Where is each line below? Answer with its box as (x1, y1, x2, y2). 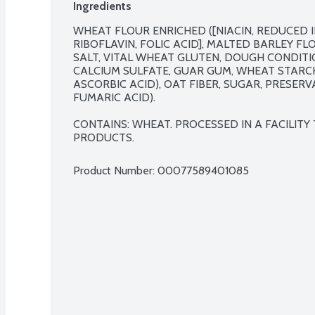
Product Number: (73, 163, 157, 177)
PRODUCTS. (73, 130, 134, 144)
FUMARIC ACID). (73, 90, 155, 104)
